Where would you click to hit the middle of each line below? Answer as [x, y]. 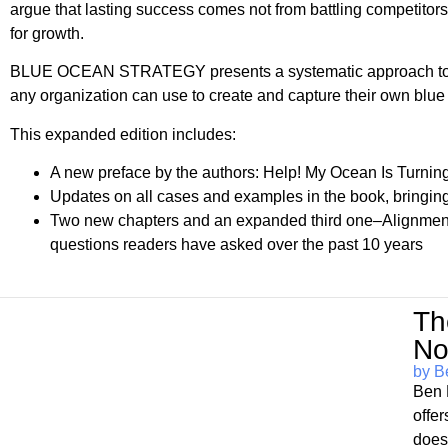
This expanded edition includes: [123, 134]
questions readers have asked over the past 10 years [237, 244]
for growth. [47, 33]
